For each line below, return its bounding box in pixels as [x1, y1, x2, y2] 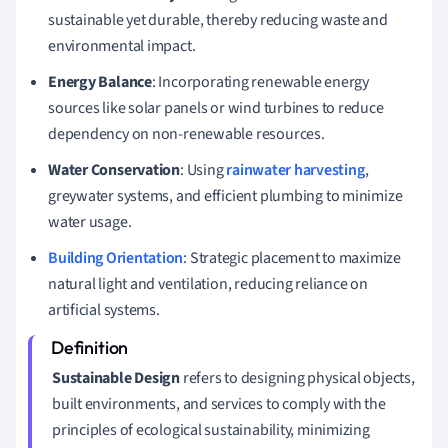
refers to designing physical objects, [180, 366, 415, 389]
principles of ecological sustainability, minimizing [52, 418, 370, 441]
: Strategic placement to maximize [183, 246, 401, 269]
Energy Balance [48, 70, 152, 93]
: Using [180, 158, 227, 181]
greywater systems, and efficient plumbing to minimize [48, 184, 403, 207]
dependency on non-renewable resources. [48, 122, 325, 145]
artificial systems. [48, 298, 160, 321]
